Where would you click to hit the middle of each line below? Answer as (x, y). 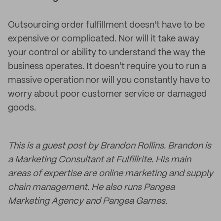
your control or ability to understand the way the (107, 53)
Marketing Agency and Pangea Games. (88, 201)
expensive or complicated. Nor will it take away (104, 39)
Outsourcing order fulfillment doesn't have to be (106, 25)
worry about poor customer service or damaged (107, 94)
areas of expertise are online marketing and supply (110, 174)
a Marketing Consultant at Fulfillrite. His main (99, 160)
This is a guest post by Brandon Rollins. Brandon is (110, 146)
